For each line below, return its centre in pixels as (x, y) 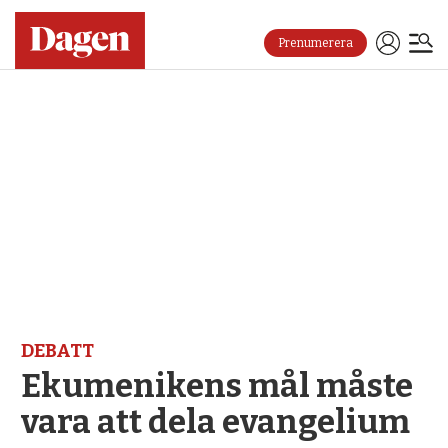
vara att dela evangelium (216, 421)
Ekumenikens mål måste (217, 385)
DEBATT (58, 350)
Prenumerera (315, 43)
